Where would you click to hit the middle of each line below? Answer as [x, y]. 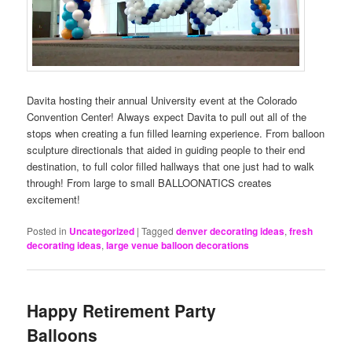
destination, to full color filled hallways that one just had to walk [171, 167]
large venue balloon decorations [178, 246]
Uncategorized [102, 231]
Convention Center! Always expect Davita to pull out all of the [167, 117]
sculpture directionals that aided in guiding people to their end [166, 150]
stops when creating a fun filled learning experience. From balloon [176, 134]
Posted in [47, 231]
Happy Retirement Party [122, 310]
